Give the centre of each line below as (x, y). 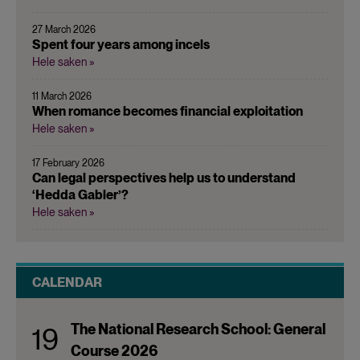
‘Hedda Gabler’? (80, 194)
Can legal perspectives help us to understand (164, 178)
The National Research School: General (198, 329)
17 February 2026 (68, 163)
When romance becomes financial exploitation (168, 111)
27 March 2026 (64, 29)
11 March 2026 (62, 96)
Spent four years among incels (121, 44)
